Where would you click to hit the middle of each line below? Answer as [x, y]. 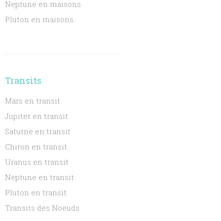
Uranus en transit [37, 162]
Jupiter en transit [37, 116]
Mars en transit [33, 101]
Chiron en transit [36, 147]
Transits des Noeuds [42, 208]
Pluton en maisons [39, 19]
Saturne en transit [38, 131]
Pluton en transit [36, 192]
